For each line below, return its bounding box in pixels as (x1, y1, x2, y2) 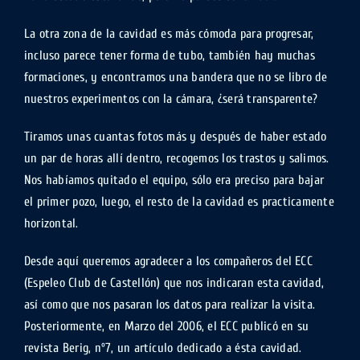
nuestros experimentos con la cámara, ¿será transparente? (23, 92, 318, 106)
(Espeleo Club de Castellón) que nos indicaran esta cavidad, (23, 276, 325, 290)
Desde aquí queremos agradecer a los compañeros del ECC (23, 254, 313, 268)
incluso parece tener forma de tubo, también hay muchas (23, 48, 315, 63)
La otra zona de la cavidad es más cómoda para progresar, (23, 27, 314, 41)
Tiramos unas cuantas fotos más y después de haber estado (23, 129, 327, 144)
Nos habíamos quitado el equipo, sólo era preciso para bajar (23, 173, 325, 187)
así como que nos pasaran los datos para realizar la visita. (23, 297, 316, 312)
